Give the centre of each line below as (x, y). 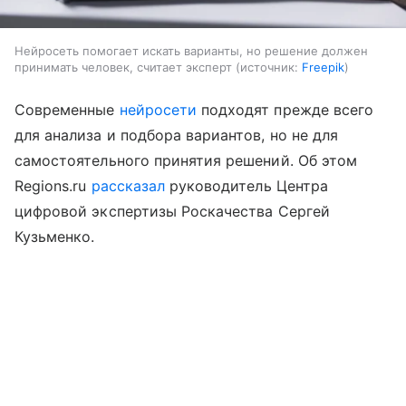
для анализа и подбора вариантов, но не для (177, 135)
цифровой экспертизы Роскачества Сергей (172, 211)
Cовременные (67, 109)
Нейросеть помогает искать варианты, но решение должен (191, 50)
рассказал (128, 185)
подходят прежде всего (285, 109)
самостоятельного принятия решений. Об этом (186, 160)
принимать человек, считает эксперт (123, 67)
